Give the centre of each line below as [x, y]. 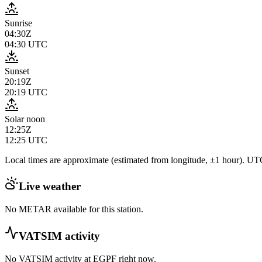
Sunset [17, 71]
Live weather [50, 187]
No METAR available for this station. [74, 209]
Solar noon [25, 119]
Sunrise [18, 23]
